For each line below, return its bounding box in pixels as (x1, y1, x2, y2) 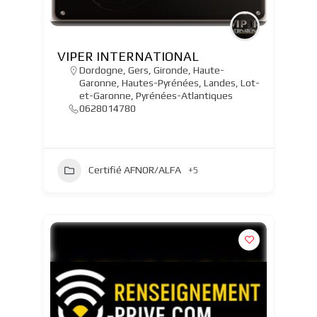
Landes (203, 76, 236, 88)
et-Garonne (79, 89, 131, 101)
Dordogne (79, 64, 123, 76)
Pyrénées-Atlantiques (135, 89, 233, 101)
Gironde (153, 64, 188, 76)
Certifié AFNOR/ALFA (88, 164, 181, 176)
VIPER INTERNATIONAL (57, 48, 199, 64)
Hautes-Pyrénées (121, 76, 199, 88)
